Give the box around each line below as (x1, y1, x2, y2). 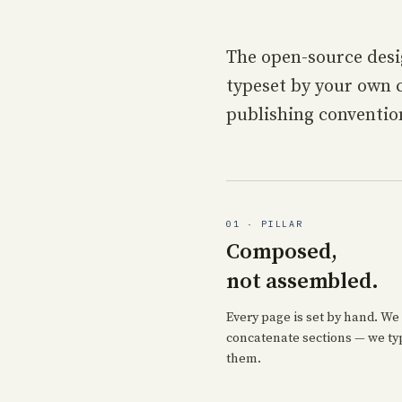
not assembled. (226, 268, 379, 295)
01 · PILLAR (226, 218, 303, 230)
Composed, (226, 239, 337, 266)
